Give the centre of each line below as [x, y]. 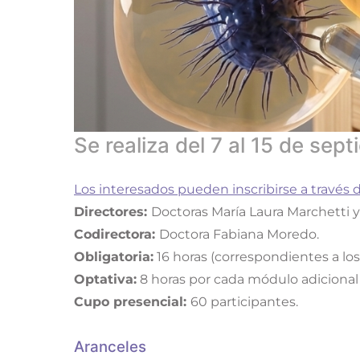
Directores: [112, 211]
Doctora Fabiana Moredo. [239, 234]
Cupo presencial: [132, 301]
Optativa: [105, 279]
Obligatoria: [114, 256]
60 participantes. [244, 301]
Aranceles [110, 346]
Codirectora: [117, 234]
